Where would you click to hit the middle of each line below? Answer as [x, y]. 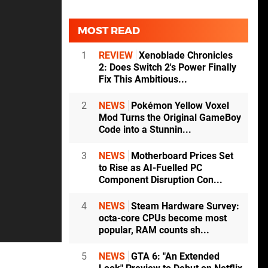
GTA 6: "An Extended [174, 257]
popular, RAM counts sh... [154, 230]
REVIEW [116, 56]
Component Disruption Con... [161, 180]
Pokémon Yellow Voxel [179, 106]
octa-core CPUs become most [163, 218]
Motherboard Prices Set [181, 156]
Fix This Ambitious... [143, 80]
